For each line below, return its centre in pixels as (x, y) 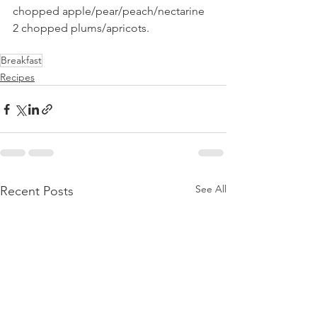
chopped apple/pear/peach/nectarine (110, 11)
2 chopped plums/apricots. (81, 28)
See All (211, 189)
